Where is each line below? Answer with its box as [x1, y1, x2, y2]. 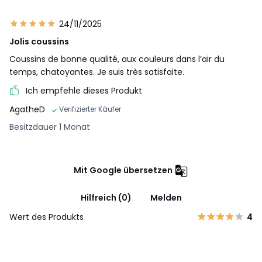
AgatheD [9, 103, 45, 115]
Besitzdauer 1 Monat [9, 120, 90, 133]
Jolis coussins [9, 35, 69, 47]
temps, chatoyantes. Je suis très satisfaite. [9, 65, 184, 78]
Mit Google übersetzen [74, 164, 173, 176]
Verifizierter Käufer [59, 104, 121, 114]
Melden [150, 191, 182, 204]
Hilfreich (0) [80, 191, 132, 204]
